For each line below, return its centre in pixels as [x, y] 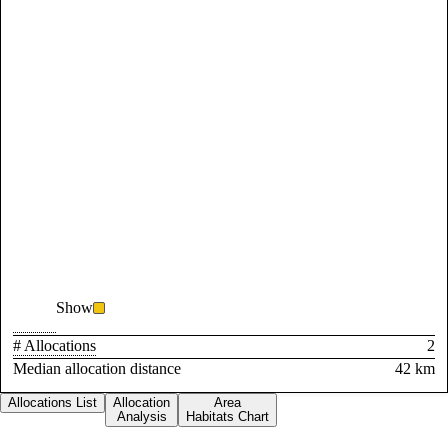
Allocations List [52, 402]
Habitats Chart [227, 416]
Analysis [141, 416]
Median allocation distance [97, 369]
